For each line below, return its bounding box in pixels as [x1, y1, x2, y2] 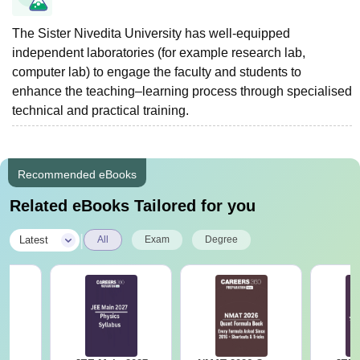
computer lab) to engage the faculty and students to [12, 64, 301, 79]
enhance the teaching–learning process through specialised [12, 84, 352, 98]
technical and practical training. [12, 103, 189, 117]
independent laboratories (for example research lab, [12, 45, 305, 59]
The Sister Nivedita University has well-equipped [12, 26, 290, 40]
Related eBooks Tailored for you [10, 196, 256, 215]
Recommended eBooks [18, 167, 137, 181]
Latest [19, 233, 48, 246]
